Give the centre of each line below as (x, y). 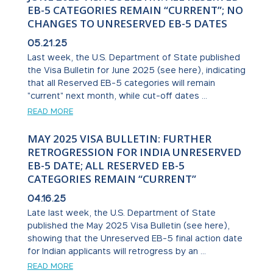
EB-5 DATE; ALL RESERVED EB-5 (106, 165)
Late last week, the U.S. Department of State (121, 212)
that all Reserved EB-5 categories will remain (121, 82)
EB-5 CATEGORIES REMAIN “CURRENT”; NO (135, 10)
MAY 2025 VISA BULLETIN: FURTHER (119, 138)
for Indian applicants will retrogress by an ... (116, 250)
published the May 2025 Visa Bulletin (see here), (128, 225)
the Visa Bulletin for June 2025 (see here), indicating (136, 69)
